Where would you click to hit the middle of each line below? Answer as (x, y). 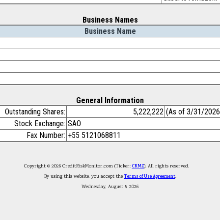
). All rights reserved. (170, 166)
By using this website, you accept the (84, 177)
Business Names (110, 20)
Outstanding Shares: (35, 112)
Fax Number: (46, 135)
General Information (110, 100)
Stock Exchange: (40, 124)
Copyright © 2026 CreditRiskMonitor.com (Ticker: (78, 166)
